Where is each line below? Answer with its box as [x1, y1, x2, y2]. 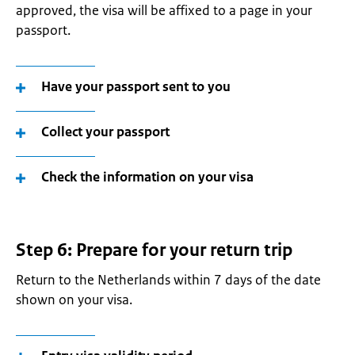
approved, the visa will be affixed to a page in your [16, 2, 312, 19]
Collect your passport [41, 123, 170, 140]
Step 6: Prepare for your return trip [16, 239, 292, 261]
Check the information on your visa [41, 168, 254, 185]
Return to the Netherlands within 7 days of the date [16, 271, 321, 288]
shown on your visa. [16, 291, 132, 308]
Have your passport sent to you [41, 78, 231, 95]
